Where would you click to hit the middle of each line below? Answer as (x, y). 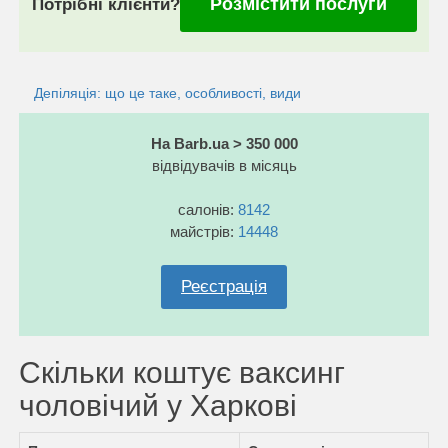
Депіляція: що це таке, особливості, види (167, 92)
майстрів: (204, 231)
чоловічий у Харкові (158, 405)
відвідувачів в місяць (224, 165)
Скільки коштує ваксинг (182, 372)
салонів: (208, 209)
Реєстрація (224, 286)
